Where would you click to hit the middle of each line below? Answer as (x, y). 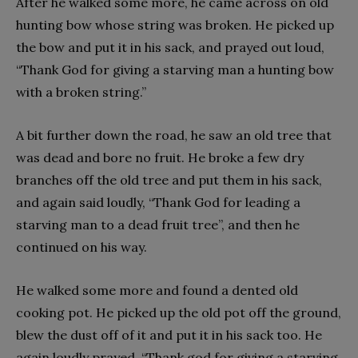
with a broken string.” (81, 91)
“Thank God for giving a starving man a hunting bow (175, 69)
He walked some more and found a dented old (157, 290)
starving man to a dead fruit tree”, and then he (158, 224)
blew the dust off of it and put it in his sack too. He (169, 334)
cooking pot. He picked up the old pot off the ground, (179, 312)
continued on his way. (82, 247)
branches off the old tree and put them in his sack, (169, 179)
